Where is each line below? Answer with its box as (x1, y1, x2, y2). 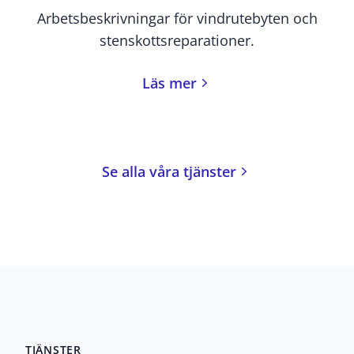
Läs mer (141, 73, 197, 93)
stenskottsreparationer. (100, 31, 254, 51)
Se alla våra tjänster (102, 162, 236, 182)
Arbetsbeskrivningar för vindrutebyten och (36, 9, 318, 28)
